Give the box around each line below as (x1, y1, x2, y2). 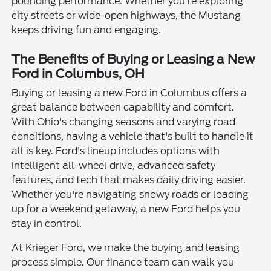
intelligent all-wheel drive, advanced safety (11, 159, 216, 171)
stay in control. (11, 217, 82, 229)
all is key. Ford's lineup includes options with (11, 145, 220, 157)
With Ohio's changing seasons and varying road (11, 116, 236, 128)
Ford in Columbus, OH (11, 66, 145, 81)
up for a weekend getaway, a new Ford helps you (11, 203, 241, 215)
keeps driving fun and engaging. (11, 24, 162, 36)
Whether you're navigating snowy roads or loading (11, 188, 249, 200)
